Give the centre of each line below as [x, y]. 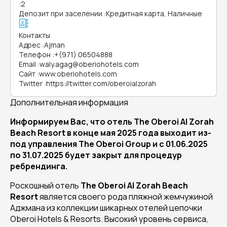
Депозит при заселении [61, 13]
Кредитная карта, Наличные [154, 13]
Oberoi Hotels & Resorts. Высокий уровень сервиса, [109, 219]
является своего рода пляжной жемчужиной [125, 197]
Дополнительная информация [69, 102]
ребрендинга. [39, 166]
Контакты [34, 35]
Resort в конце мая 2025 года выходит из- [124, 133]
